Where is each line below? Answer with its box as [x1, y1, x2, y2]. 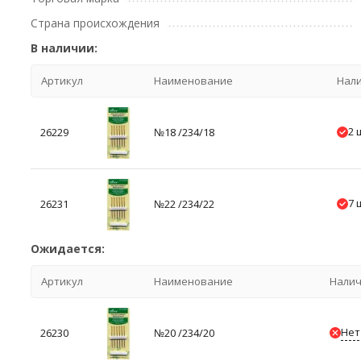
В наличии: [31, 40, 98, 56]
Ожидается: [31, 241, 106, 256]
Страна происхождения [31, 15, 160, 31]
